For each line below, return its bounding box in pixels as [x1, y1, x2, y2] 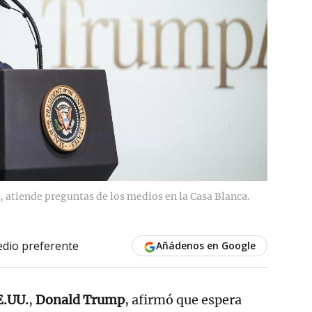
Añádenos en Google [155, 238, 256, 252]
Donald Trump [36, 291, 125, 308]
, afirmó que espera [125, 291, 242, 308]
